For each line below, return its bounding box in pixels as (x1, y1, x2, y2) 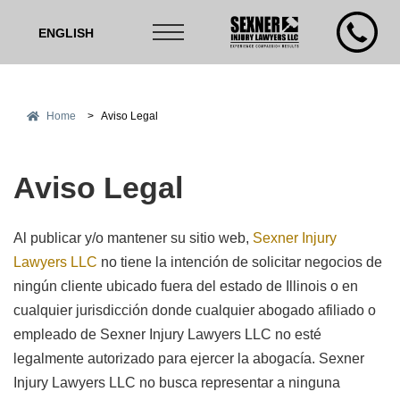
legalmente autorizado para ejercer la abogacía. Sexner (13, 351, 364, 367)
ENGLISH (38, 26, 94, 41)
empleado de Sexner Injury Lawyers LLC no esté (13, 327, 321, 343)
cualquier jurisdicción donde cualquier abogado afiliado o (13, 303, 376, 319)
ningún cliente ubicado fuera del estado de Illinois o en (13, 279, 358, 295)
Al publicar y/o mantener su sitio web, (13, 230, 253, 246)
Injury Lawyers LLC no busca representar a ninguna (13, 375, 340, 391)
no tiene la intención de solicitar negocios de (97, 254, 382, 271)
